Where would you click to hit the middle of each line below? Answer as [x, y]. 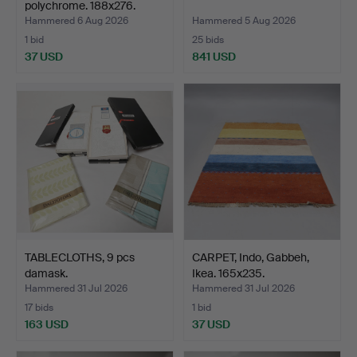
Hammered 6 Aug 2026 [76, 20]
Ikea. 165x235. [228, 273]
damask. [46, 273]
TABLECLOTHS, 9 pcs [80, 257]
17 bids [39, 307]
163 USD [47, 324]
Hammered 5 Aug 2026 [244, 20]
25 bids [208, 39]
